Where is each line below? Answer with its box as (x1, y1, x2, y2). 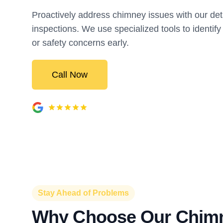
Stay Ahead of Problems (38, 189, 129, 197)
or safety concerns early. (32, 38, 129, 48)
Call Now (52, 70, 88, 80)
